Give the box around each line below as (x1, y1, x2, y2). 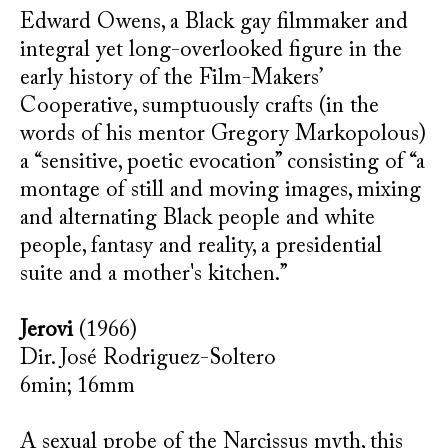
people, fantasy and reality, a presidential (20, 236, 382, 258)
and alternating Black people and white (20, 208, 375, 230)
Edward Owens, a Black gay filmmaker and (20, 12, 408, 34)
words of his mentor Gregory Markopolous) (20, 124, 426, 146)
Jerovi (20, 320, 73, 342)
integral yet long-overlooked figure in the (20, 40, 402, 62)
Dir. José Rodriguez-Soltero (20, 348, 276, 370)
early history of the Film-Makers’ (20, 68, 321, 90)
